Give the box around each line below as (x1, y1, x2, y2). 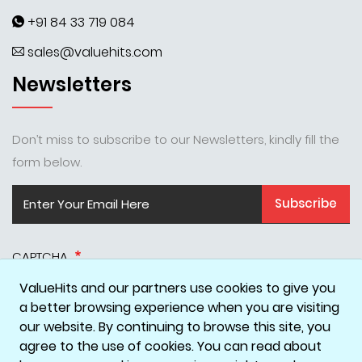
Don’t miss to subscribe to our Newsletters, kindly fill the (12, 130, 339, 148)
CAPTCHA (12, 247, 71, 265)
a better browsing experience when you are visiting (19, 298, 339, 317)
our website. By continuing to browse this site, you (19, 318, 330, 336)
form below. (12, 153, 82, 170)
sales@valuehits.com (27, 42, 162, 61)
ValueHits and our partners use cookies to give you (19, 279, 335, 297)
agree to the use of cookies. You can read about (19, 337, 322, 356)
